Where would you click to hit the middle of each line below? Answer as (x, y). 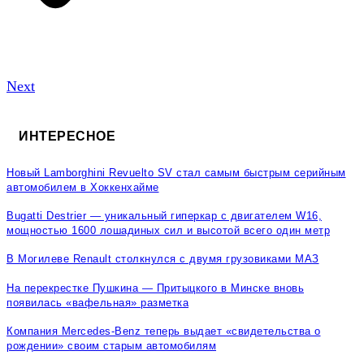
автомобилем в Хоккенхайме (83, 187)
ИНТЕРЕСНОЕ (67, 136)
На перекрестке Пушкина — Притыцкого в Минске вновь (155, 288)
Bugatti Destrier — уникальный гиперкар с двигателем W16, (164, 215)
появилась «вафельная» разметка (97, 302)
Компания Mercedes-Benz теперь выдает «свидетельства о (164, 331)
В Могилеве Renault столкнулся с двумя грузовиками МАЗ (163, 259)
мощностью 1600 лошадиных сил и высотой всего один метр (168, 230)
